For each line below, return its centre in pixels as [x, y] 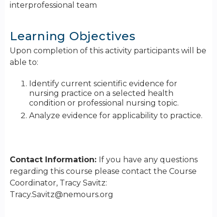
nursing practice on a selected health [101, 93]
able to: [24, 62]
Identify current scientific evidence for [103, 84]
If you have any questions [148, 160]
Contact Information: [54, 160]
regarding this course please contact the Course [103, 171]
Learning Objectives [73, 36]
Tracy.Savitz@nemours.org [62, 195]
